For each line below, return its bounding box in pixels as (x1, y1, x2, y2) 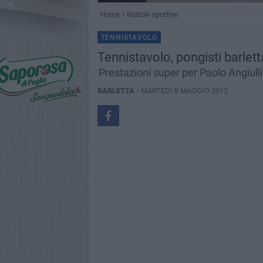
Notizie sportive (126, 10, 178, 19)
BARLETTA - (97, 86, 141, 95)
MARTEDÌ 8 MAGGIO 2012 (140, 86, 228, 95)
